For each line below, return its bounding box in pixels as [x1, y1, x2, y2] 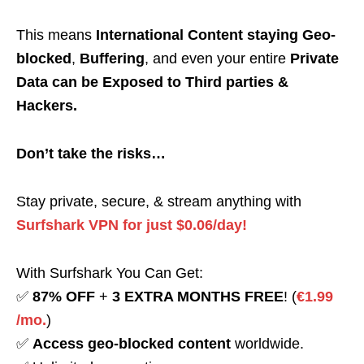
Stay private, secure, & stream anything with [16, 193, 301, 210]
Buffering [80, 50, 145, 67]
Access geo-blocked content [32, 336, 235, 353]
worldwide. [235, 336, 304, 353]
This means [16, 27, 96, 44]
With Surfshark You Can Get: [16, 265, 203, 282]
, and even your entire [145, 50, 290, 67]
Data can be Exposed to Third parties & [16, 74, 288, 91]
